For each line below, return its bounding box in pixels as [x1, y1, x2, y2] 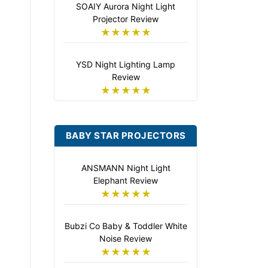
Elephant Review [93, 175, 158, 186]
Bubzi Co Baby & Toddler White [64, 221, 187, 232]
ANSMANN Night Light [81, 163, 170, 173]
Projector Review [93, 14, 159, 25]
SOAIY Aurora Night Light [76, 1, 175, 12]
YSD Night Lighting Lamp [76, 59, 175, 70]
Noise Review [99, 233, 152, 244]
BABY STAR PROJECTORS [65, 130, 186, 142]
